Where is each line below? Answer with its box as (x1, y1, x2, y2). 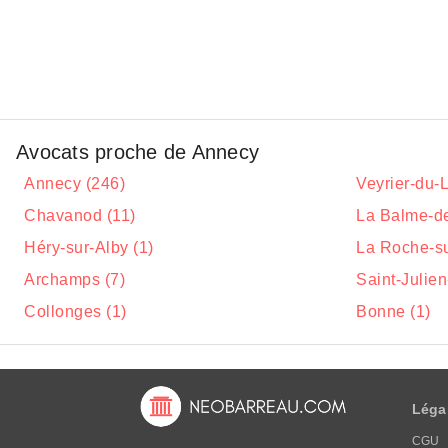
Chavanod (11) (24, 207, 136, 224)
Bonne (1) (356, 303, 431, 320)
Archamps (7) (24, 271, 125, 288)
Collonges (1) (24, 303, 127, 320)
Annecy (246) (24, 175, 125, 192)
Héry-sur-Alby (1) (24, 239, 154, 256)
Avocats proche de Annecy (16, 141, 259, 163)
